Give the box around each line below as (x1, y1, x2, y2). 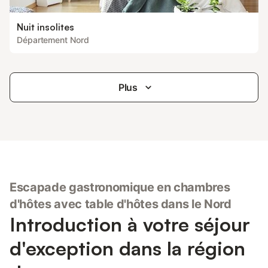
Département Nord (17, 35, 89, 45)
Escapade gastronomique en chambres (10, 180, 230, 194)
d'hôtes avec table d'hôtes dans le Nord (10, 197, 232, 211)
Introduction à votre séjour (10, 212, 250, 236)
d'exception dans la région (10, 236, 245, 260)
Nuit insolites (17, 21, 74, 33)
